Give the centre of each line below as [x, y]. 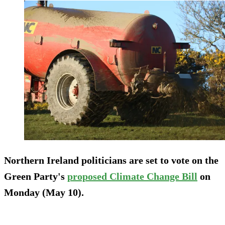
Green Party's [36, 176]
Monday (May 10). [44, 192]
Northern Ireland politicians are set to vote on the [111, 160]
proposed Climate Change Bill [132, 176]
